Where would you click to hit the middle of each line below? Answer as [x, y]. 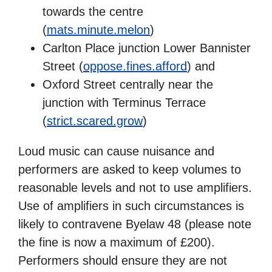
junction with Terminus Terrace [124, 102]
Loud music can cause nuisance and [116, 151]
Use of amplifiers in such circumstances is [131, 206]
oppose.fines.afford [135, 66]
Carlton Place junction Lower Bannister [147, 48]
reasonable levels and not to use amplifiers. [135, 187]
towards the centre [93, 11]
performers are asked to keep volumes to [130, 169]
